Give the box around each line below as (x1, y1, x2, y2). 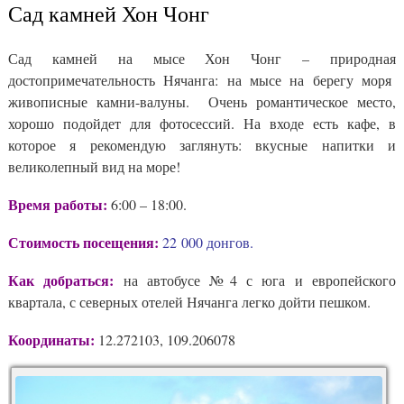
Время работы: (8, 194, 107, 216)
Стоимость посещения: (8, 232, 159, 253)
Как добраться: (8, 270, 115, 291)
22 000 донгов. (162, 233, 253, 252)
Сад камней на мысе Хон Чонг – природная (8, 49, 396, 69)
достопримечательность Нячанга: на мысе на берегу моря (8, 70, 396, 90)
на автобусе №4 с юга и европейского (114, 271, 397, 290)
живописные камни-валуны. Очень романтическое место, (8, 92, 396, 112)
